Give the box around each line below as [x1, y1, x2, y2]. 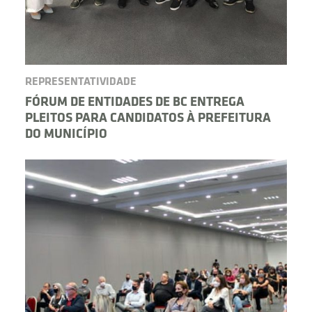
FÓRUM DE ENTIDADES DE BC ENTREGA [25, 96, 244, 110]
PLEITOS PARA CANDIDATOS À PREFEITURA [25, 112, 271, 126]
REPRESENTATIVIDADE [25, 77, 136, 88]
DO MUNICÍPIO [25, 128, 107, 142]
